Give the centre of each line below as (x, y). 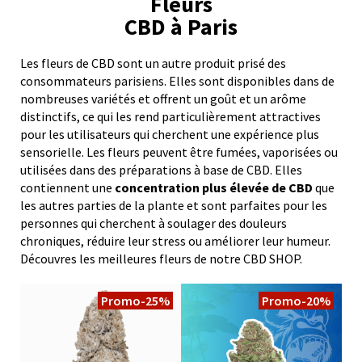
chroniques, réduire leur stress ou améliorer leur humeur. (175, 240)
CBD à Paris (181, 26)
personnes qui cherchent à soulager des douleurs (154, 223)
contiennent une (66, 187)
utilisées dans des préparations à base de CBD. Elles (161, 169)
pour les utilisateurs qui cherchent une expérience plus (170, 134)
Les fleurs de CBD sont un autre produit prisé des (153, 63)
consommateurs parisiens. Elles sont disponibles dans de (177, 80)
